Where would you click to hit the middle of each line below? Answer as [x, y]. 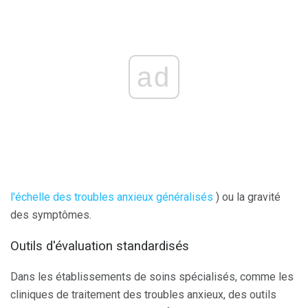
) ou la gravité [247, 197]
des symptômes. [51, 215]
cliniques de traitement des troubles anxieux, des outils [143, 294]
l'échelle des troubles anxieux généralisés [112, 197]
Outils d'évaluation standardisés [100, 246]
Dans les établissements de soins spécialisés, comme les [152, 276]
